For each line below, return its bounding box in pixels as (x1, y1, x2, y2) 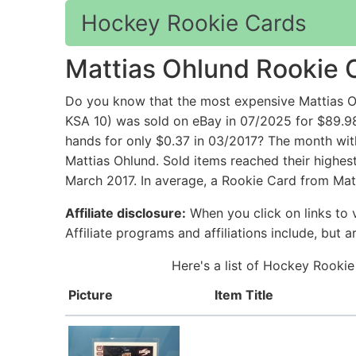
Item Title (215, 287, 273, 304)
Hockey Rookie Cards (81, 10, 307, 37)
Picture (68, 287, 113, 304)
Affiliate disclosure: (65, 205, 186, 222)
